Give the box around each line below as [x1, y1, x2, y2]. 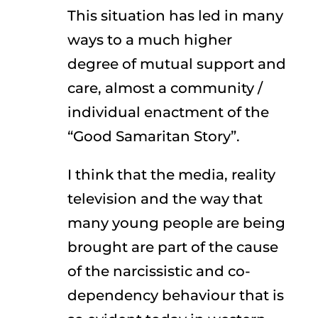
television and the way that [67, 190, 263, 207]
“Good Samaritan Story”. [67, 128, 240, 145]
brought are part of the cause [67, 238, 278, 256]
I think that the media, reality [67, 166, 275, 183]
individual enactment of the [67, 104, 269, 121]
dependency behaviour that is [67, 287, 284, 304]
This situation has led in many [67, 7, 283, 24]
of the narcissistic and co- [67, 263, 251, 280]
